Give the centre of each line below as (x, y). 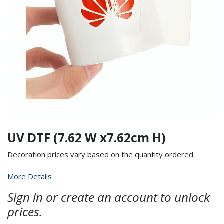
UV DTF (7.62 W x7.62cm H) (87, 138)
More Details (30, 176)
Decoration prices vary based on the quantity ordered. (101, 154)
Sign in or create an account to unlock (109, 197)
